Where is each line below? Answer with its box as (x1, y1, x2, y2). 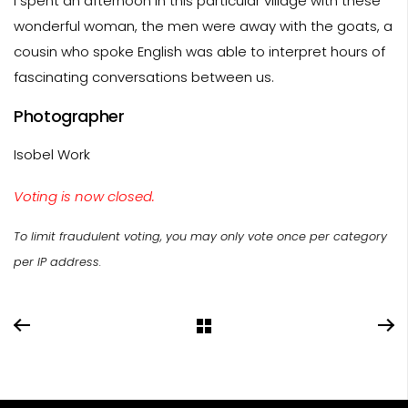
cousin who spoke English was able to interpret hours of (14, 41, 385, 61)
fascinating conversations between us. (14, 66, 274, 87)
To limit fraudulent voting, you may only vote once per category (14, 228, 387, 244)
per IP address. (14, 253, 101, 270)
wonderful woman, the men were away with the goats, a (14, 15, 393, 36)
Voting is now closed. (14, 186, 155, 206)
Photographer (14, 104, 125, 127)
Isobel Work (14, 144, 90, 164)
